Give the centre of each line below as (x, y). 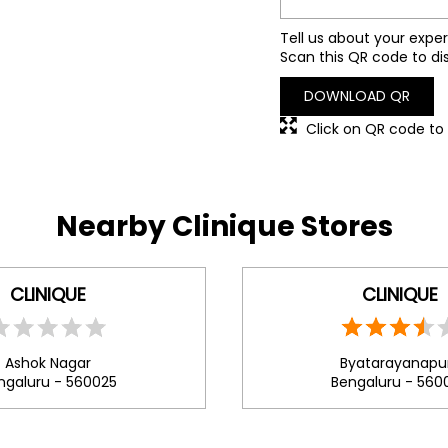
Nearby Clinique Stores (224, 226)
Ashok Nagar (48, 363)
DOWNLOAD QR (357, 96)
